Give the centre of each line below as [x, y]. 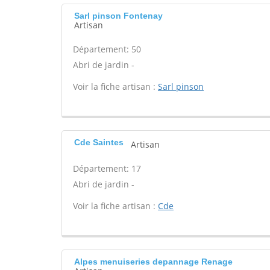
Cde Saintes [99, 142]
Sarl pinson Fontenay [118, 16]
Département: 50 [107, 49]
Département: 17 [107, 168]
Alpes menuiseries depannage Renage [153, 262]
